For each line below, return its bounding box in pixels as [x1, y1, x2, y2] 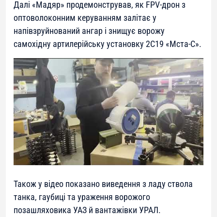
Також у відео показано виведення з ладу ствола [14, 178, 193, 189]
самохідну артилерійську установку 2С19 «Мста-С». [14, 39, 201, 49]
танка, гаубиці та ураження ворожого [14, 191, 150, 202]
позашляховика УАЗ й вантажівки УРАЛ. [14, 204, 161, 215]
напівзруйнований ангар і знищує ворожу [14, 26, 165, 36]
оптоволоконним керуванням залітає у [14, 13, 156, 23]
